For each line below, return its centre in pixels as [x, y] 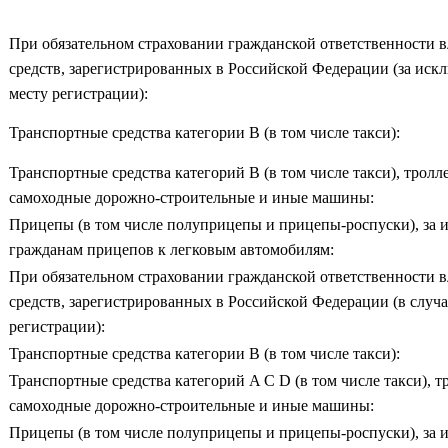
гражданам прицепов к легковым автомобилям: [171, 249]
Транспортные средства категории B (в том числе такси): [204, 353]
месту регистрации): [78, 93]
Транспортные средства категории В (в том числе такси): [204, 132]
